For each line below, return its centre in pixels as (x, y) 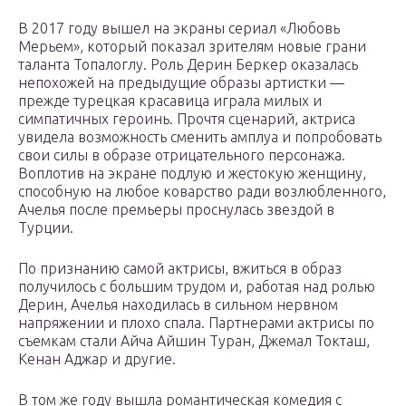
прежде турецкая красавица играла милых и (170, 101)
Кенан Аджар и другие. (97, 359)
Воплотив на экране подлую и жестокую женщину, (192, 174)
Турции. (46, 228)
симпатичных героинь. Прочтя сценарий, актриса (187, 119)
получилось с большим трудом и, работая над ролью (197, 287)
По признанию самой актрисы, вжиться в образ (180, 269)
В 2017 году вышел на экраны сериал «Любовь (179, 29)
